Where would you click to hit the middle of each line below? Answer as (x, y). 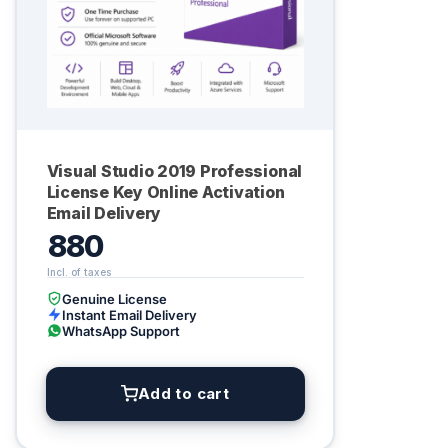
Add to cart (183, 393)
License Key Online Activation (165, 191)
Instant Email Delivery (129, 314)
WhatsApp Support (120, 330)
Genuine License (114, 298)
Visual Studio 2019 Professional (174, 170)
